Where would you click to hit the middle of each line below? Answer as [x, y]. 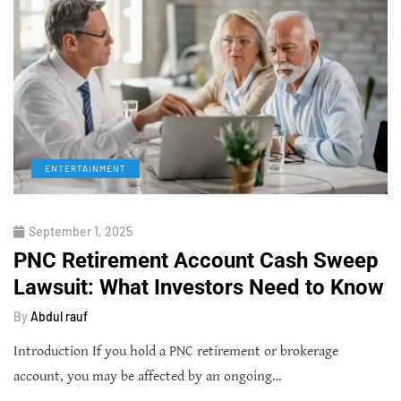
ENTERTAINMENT [85, 169]
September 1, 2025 [81, 232]
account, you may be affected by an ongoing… [148, 377]
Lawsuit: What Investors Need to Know [199, 288]
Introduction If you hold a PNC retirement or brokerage [176, 352]
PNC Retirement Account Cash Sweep [196, 261]
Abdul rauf [59, 317]
